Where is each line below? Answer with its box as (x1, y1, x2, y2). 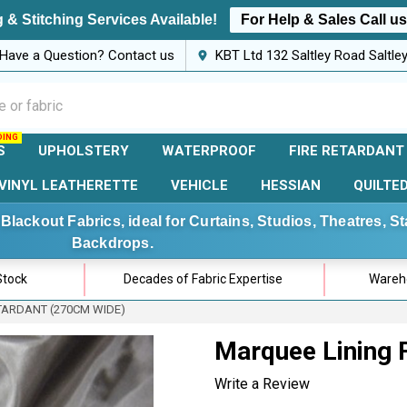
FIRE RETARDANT (288, 143, 404, 159)
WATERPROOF (161, 143, 256, 159)
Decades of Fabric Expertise (124, 272, 283, 286)
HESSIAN (261, 177, 321, 194)
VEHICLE (171, 177, 228, 194)
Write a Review (214, 374, 310, 392)
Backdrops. (71, 235, 154, 251)
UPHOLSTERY (37, 143, 129, 159)
